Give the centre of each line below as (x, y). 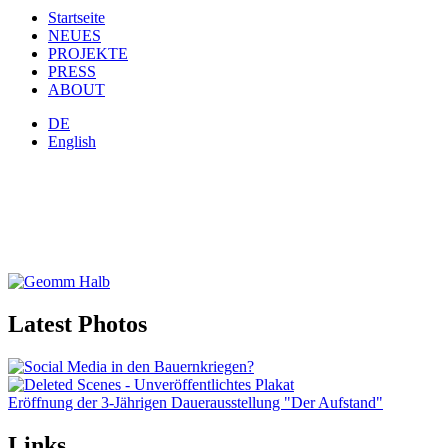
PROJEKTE (88, 54)
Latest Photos (77, 324)
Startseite (76, 18)
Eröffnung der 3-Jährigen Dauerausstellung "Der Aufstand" (195, 403)
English (72, 142)
